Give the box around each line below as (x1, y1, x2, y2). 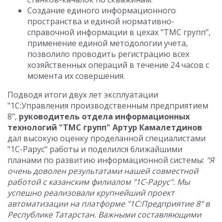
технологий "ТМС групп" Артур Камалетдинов (7, 122, 202, 133)
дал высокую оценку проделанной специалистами (7, 133, 206, 144)
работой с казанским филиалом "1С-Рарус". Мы (7, 176, 190, 187)
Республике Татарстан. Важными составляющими (7, 209, 201, 220)
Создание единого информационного (27, 5, 176, 16)
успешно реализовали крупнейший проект (7, 187, 174, 198)
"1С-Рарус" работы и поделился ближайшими (7, 144, 182, 155)
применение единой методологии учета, (27, 38, 188, 49)
